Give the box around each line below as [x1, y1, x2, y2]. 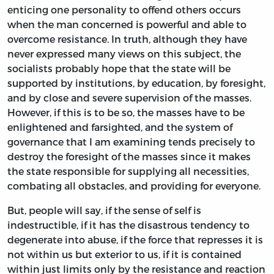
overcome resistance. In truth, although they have [7, 33, 247, 45]
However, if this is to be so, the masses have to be [7, 106, 245, 119]
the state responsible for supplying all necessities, [7, 165, 249, 177]
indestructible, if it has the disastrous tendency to [7, 219, 250, 231]
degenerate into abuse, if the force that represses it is [7, 234, 263, 246]
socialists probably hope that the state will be [7, 62, 231, 75]
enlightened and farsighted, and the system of [7, 121, 232, 133]
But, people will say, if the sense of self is [7, 204, 201, 217]
